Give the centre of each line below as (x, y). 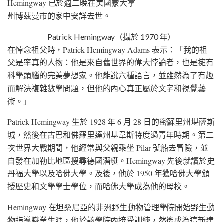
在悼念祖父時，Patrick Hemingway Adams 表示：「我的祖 (107, 49)
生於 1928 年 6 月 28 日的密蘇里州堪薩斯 (142, 121)
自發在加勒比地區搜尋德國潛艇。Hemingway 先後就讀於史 (111, 160)
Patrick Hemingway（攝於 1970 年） (111, 36)
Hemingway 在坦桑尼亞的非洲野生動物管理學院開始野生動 (111, 207)
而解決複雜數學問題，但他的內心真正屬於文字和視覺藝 (107, 88)
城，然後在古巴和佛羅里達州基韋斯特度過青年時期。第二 (111, 134)
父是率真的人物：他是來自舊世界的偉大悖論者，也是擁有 (111, 62)
